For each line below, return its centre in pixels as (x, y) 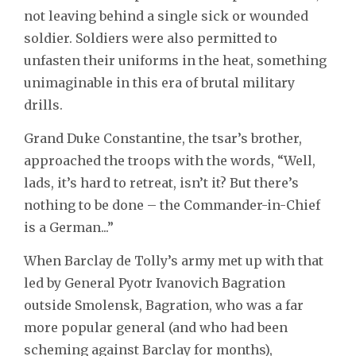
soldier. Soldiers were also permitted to (151, 38)
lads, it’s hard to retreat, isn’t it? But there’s (161, 182)
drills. (45, 104)
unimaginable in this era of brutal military (159, 82)
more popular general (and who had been (156, 327)
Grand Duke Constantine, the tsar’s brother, (163, 138)
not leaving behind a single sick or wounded (166, 15)
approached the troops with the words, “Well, (170, 160)
